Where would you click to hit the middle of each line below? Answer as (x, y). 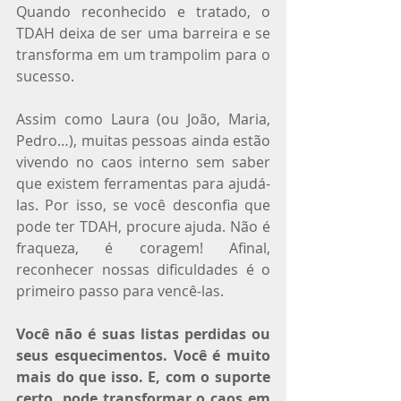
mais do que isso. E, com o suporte (143, 376)
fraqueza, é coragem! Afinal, (143, 247)
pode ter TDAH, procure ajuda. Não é (143, 226)
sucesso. (45, 76)
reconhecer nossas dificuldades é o (143, 269)
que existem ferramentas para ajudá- (143, 183)
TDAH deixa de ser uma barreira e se (143, 33)
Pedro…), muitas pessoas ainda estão (143, 140)
